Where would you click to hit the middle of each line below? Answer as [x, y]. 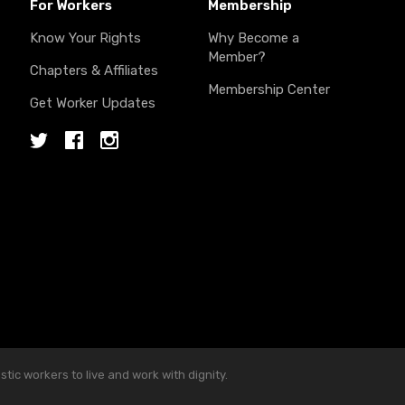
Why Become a [254, 38]
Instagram [138, 144]
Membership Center [269, 89]
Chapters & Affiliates [94, 71]
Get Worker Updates [92, 103]
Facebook [102, 144]
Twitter [57, 144]
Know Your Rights [85, 38]
